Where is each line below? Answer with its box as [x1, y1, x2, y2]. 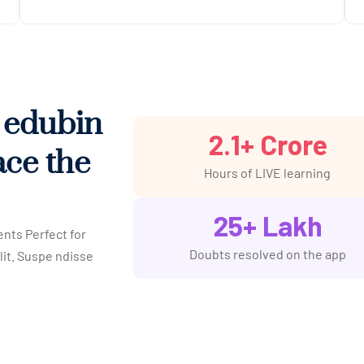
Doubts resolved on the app [188, 245, 346, 262]
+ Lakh [242, 208, 323, 242]
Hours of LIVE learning [204, 164, 331, 180]
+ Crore [240, 127, 327, 161]
